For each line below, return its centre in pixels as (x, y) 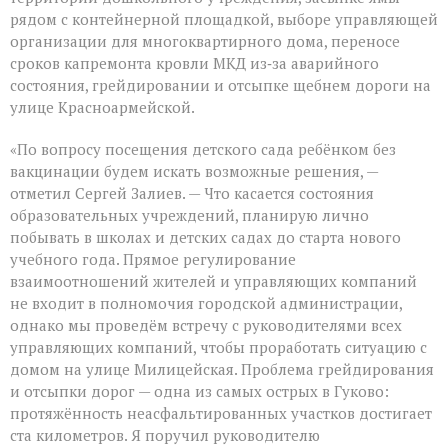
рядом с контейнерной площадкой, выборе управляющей (224, 19)
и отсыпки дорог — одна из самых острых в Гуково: (199, 391)
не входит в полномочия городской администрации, (206, 303)
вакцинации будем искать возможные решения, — (194, 171)
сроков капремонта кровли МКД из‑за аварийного (194, 63)
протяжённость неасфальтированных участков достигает (221, 413)
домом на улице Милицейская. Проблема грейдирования (222, 369)
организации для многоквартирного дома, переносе (205, 41)
